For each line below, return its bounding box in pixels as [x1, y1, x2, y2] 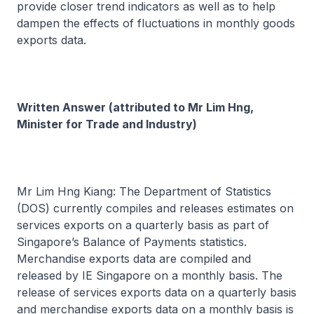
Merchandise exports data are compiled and [17, 252, 251, 266]
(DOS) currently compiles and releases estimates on [17, 201, 294, 215]
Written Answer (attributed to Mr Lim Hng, [17, 100, 254, 114]
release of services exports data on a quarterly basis [17, 285, 296, 299]
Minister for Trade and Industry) [17, 117, 197, 131]
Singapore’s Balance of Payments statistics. [17, 235, 247, 249]
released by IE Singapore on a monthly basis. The [17, 268, 282, 282]
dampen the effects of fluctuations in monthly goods [17, 16, 295, 30]
